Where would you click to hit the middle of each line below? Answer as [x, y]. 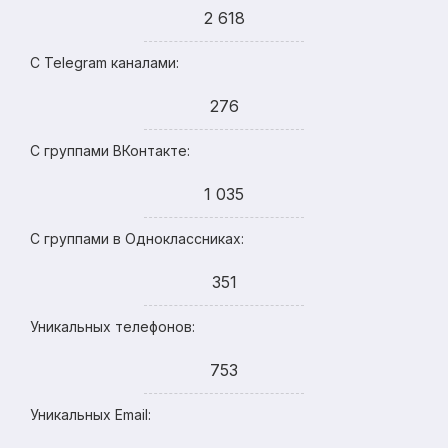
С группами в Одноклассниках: [137, 238]
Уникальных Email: [90, 414]
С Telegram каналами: [104, 62]
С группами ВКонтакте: [110, 150]
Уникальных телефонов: [112, 326]
